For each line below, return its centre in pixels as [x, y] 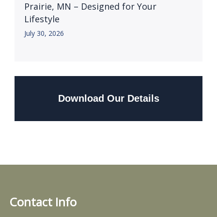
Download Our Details [108, 98]
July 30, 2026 [44, 33]
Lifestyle [42, 19]
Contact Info [43, 202]
